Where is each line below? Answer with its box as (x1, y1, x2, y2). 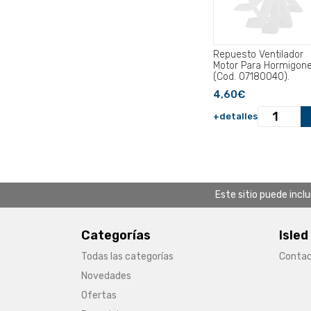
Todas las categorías (81, 251, 174, 263)
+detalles (213, 111, 258, 122)
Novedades (81, 270, 131, 283)
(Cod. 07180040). (213, 71, 289, 83)
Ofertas (81, 289, 117, 302)
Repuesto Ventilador (213, 49, 303, 61)
